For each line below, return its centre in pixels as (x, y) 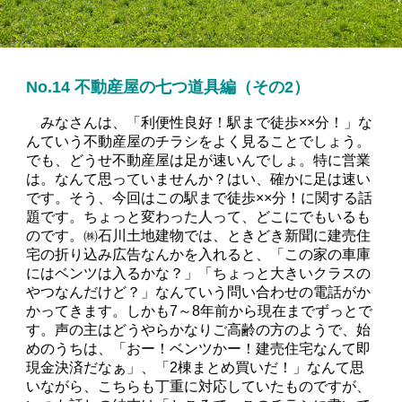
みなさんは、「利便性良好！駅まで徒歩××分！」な (200, 123)
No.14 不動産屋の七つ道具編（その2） (168, 87)
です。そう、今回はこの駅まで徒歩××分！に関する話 (200, 198)
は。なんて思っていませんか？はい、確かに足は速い (199, 179)
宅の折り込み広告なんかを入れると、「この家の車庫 (199, 255)
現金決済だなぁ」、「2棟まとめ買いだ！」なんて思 (196, 368)
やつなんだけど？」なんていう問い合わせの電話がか (199, 293)
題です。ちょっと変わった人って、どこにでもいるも (199, 217)
